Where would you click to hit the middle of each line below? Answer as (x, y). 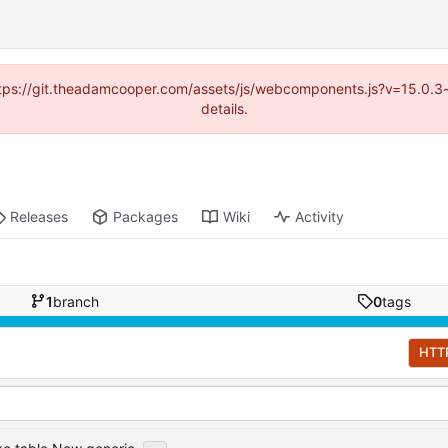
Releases (39, 217)
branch (75, 301)
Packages (146, 217)
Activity (320, 217)
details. (224, 108)
